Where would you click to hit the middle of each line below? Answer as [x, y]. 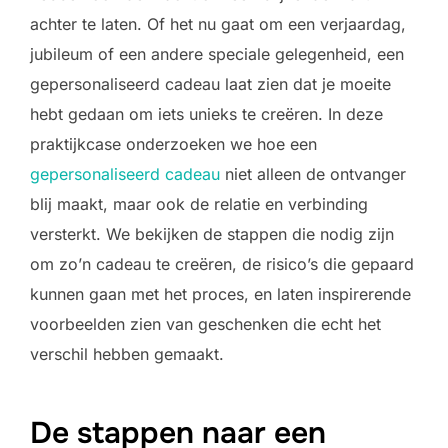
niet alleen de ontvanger [313, 173]
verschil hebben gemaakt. [127, 353]
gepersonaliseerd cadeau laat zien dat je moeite [210, 83]
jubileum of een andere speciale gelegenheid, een [217, 53]
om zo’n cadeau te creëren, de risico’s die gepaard [222, 263]
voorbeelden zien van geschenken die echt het [205, 323]
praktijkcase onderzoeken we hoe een [173, 143]
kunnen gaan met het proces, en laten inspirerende [220, 293]
